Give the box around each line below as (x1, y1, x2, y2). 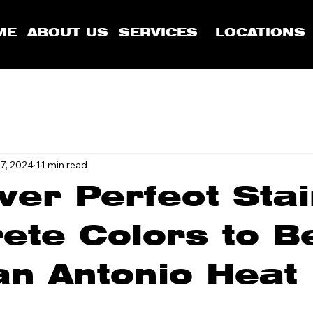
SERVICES (119, 25, 198, 39)
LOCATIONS (215, 25, 306, 39)
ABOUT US (27, 25, 109, 39)
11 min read (36, 158, 87, 171)
